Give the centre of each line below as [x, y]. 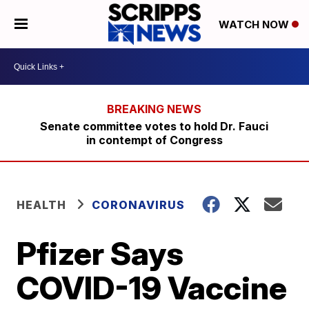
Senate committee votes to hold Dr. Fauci [154, 126]
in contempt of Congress [154, 140]
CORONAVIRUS [139, 205]
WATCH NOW [255, 25]
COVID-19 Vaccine [152, 288]
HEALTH [42, 205]
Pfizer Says [100, 253]
